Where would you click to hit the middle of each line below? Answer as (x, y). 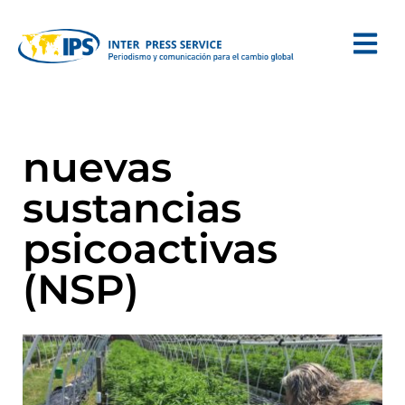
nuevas (97, 167)
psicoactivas (150, 248)
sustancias (132, 207)
